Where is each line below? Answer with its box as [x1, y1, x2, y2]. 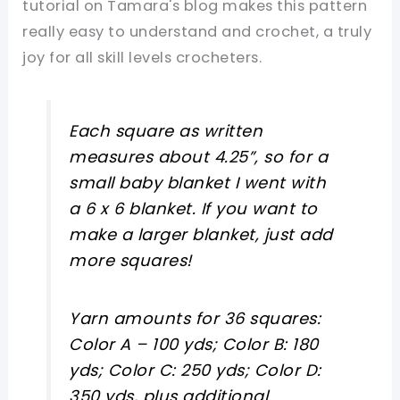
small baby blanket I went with [69, 171, 327, 194]
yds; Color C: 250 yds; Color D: [69, 359, 321, 382]
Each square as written [69, 120, 263, 142]
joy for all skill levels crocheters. [22, 47, 262, 69]
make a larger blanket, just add [69, 223, 333, 246]
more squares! [69, 249, 192, 271]
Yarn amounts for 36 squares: [69, 307, 321, 330]
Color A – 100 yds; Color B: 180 [69, 333, 319, 356]
